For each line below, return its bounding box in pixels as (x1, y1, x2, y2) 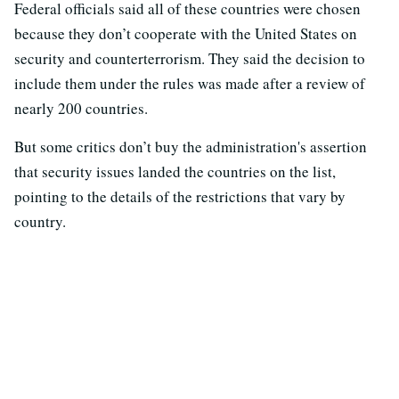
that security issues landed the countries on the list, (14, 160, 336, 182)
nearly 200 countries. (14, 97, 148, 118)
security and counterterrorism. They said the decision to (14, 47, 365, 69)
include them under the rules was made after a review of (14, 72, 365, 94)
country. (14, 210, 66, 232)
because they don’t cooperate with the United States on (14, 22, 357, 44)
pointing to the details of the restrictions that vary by (14, 185, 346, 207)
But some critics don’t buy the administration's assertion (14, 135, 367, 157)
